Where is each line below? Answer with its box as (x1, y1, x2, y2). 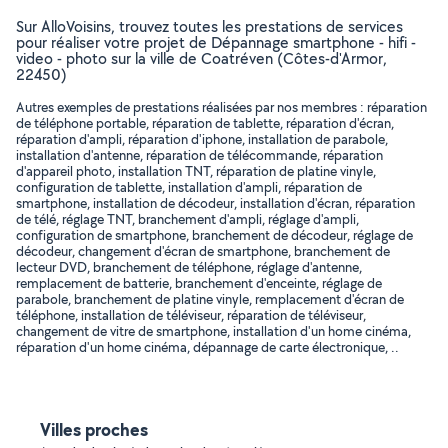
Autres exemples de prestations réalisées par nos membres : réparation (16, 98, 427, 116)
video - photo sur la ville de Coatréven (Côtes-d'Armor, (16, 48, 387, 69)
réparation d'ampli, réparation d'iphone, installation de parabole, (16, 130, 388, 148)
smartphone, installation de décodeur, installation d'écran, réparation (16, 194, 415, 212)
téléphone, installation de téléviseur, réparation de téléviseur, (16, 306, 366, 324)
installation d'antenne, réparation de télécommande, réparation (16, 146, 383, 164)
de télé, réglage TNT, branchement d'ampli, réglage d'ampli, (16, 210, 359, 228)
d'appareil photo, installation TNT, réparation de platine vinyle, (16, 162, 376, 180)
